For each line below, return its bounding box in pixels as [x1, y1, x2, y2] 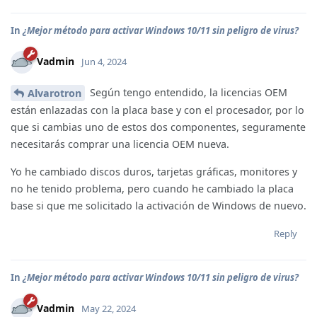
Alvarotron [28, 86, 81, 100]
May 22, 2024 [81, 301, 136, 315]
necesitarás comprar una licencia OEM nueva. [11, 137, 229, 151]
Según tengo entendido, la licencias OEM [87, 86, 287, 100]
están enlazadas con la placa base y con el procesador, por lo [11, 103, 304, 117]
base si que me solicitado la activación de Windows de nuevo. [11, 198, 306, 212]
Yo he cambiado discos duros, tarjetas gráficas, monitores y [11, 164, 297, 178]
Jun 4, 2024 [81, 54, 127, 68]
